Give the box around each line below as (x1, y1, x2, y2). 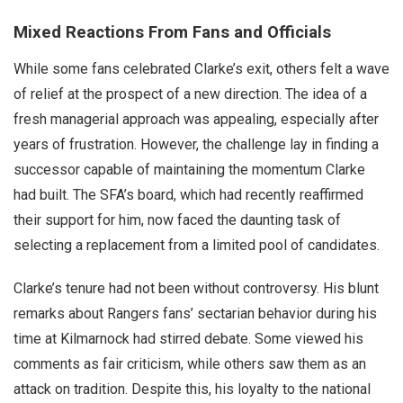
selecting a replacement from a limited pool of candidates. (13, 237, 380, 254)
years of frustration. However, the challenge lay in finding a (13, 136, 379, 153)
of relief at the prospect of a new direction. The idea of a (13, 85, 367, 103)
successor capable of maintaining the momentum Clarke (13, 161, 365, 178)
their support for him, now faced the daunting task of (13, 211, 341, 228)
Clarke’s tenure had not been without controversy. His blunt (13, 280, 379, 297)
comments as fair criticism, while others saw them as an (13, 355, 366, 372)
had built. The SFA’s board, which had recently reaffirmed (13, 186, 363, 203)
